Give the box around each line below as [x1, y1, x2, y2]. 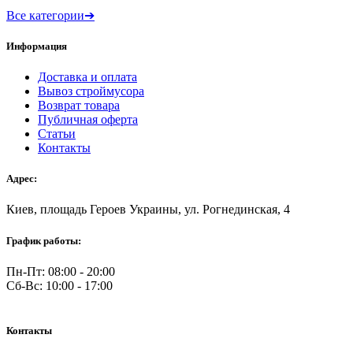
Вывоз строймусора [38, 84, 144, 98]
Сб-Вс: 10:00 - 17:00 [6, 278, 113, 292]
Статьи [38, 127, 76, 141]
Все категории [6, 8, 84, 22]
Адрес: [6, 173, 37, 185]
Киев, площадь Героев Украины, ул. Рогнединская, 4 [6, 203, 290, 217]
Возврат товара [38, 98, 120, 113]
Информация [6, 39, 67, 52]
